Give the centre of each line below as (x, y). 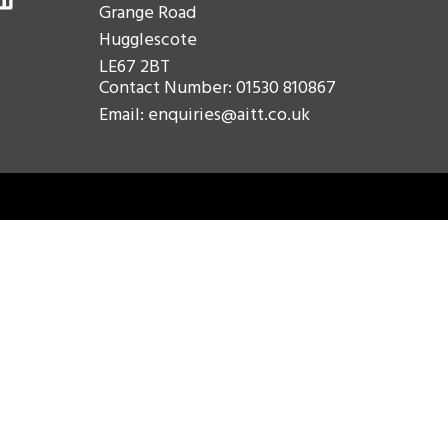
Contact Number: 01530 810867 (217, 89)
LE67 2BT (134, 67)
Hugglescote (147, 40)
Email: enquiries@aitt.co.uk (204, 116)
